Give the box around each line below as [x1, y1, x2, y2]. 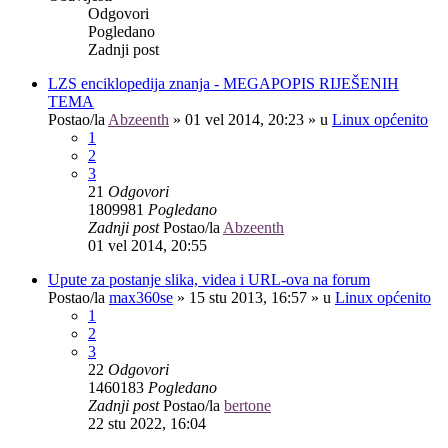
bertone [224, 396, 271, 414]
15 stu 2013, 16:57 [189, 288, 307, 306]
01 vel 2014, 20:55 [88, 236, 207, 254]
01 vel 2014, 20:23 [185, 110, 304, 128]
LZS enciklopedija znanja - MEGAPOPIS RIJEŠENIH [48, 74, 399, 92]
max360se [109, 288, 173, 306]
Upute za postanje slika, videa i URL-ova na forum [48, 270, 370, 288]
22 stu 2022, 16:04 [88, 414, 206, 432]
